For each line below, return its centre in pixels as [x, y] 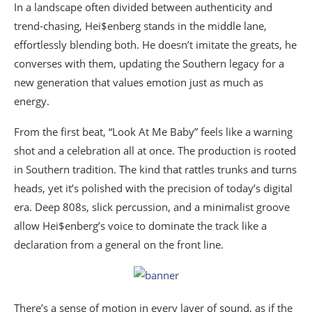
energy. [32, 101]
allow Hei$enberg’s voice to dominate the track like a [140, 226]
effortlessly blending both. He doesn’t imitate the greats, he [155, 45]
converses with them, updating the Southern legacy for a [149, 64]
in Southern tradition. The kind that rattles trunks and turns [155, 170]
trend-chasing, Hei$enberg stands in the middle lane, [140, 26]
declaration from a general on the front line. [119, 245]
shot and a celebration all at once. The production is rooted [155, 151]
